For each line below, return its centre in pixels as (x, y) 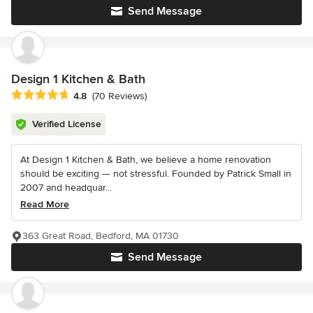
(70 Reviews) (119, 96)
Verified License (67, 124)
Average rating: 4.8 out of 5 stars (90, 95)
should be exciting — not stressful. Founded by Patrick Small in (156, 173)
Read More (45, 204)
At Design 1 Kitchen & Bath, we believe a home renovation (146, 159)
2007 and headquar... (66, 187)
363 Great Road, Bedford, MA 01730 (101, 235)
